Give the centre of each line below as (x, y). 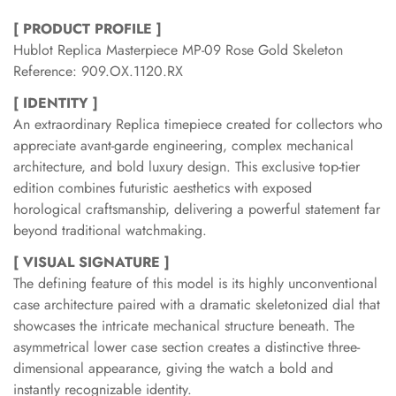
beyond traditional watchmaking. (110, 230)
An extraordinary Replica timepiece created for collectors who (198, 124)
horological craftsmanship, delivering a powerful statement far (197, 209)
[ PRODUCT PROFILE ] (88, 29)
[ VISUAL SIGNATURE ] (91, 262)
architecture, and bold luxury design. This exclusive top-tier (187, 167)
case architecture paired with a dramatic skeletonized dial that (197, 305)
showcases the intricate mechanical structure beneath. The (184, 326)
